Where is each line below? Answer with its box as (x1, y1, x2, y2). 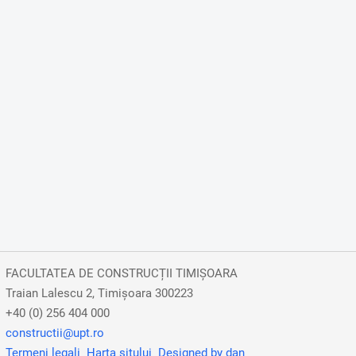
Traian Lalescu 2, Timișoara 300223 (6, 286, 193, 301)
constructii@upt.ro (6, 326, 104, 341)
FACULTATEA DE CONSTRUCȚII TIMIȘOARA (6, 266, 238, 281)
